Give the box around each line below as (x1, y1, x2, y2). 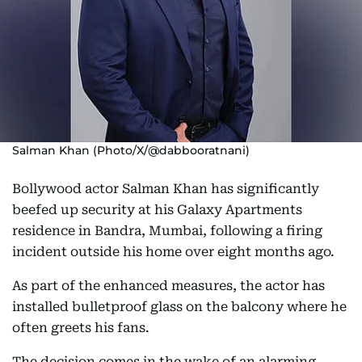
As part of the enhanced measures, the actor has (12, 278, 325, 293)
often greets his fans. (12, 320, 149, 335)
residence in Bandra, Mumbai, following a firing (12, 223, 322, 238)
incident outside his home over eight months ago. (12, 244, 335, 259)
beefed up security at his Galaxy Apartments (12, 202, 302, 217)
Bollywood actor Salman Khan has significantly (12, 181, 319, 196)
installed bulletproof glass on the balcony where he (12, 299, 347, 314)
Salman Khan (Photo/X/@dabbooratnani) (12, 143, 250, 158)
